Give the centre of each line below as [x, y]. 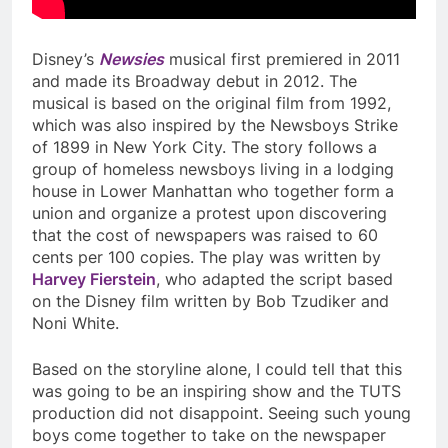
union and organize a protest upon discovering [209, 213]
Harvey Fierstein [94, 279]
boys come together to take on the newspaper [209, 435]
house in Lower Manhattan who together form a [213, 191]
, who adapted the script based [274, 279]
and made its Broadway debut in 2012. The [194, 81]
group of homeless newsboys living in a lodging [213, 169]
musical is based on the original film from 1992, [211, 103]
